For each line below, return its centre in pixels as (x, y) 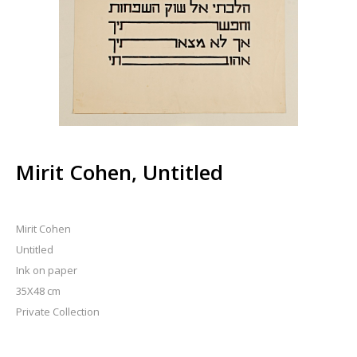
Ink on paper (47, 270)
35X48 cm (38, 290)
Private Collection (58, 311)
